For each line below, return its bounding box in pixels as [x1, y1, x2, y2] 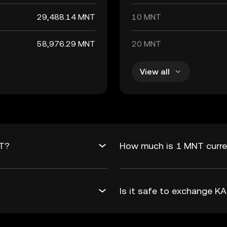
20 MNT [132, 39, 161, 49]
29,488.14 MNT [37, 12, 95, 22]
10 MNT [132, 12, 161, 22]
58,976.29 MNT [37, 39, 95, 49]
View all [140, 66, 170, 77]
